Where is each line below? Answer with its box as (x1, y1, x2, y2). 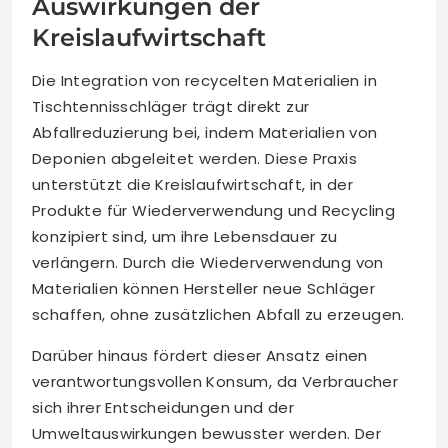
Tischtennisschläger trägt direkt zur (32, 95, 310, 117)
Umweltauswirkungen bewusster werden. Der (32, 422, 381, 444)
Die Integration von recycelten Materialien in (32, 69, 377, 91)
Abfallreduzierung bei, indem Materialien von (32, 121, 378, 143)
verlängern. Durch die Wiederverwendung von (32, 251, 384, 273)
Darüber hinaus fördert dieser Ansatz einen (32, 344, 368, 366)
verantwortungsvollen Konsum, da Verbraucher (32, 370, 399, 392)
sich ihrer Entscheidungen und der (32, 396, 295, 418)
